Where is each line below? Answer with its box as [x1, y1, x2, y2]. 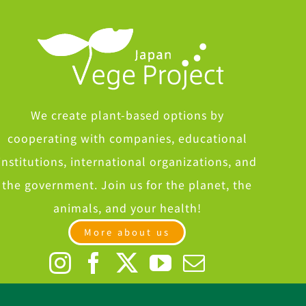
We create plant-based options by [30, 107, 224, 124]
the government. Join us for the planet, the [2, 176, 252, 193]
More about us [84, 225, 170, 239]
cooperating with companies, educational [7, 130, 247, 147]
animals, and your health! [53, 199, 201, 217]
